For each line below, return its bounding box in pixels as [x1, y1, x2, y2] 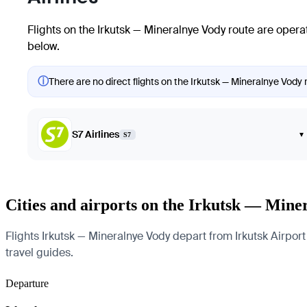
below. [27, 39, 60, 53]
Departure [5, 277, 49, 289]
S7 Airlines [72, 128, 119, 140]
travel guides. [5, 245, 73, 260]
